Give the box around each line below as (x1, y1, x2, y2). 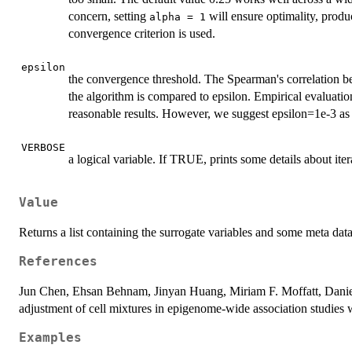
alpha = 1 (149, 10, 206, 23)
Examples (19, 331, 82, 346)
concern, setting (68, 9, 149, 23)
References (19, 255, 97, 269)
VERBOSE (21, 141, 65, 153)
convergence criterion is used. (68, 26, 215, 40)
